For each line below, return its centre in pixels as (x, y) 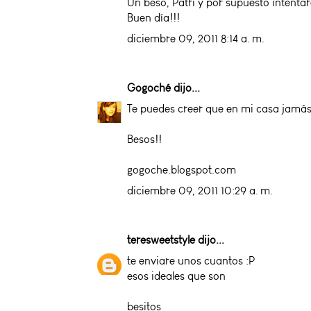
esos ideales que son (176, 276)
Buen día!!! (153, 17)
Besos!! (144, 139)
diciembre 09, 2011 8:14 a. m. (196, 38)
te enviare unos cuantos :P (191, 260)
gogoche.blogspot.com (182, 169)
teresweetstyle (161, 239)
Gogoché (149, 87)
